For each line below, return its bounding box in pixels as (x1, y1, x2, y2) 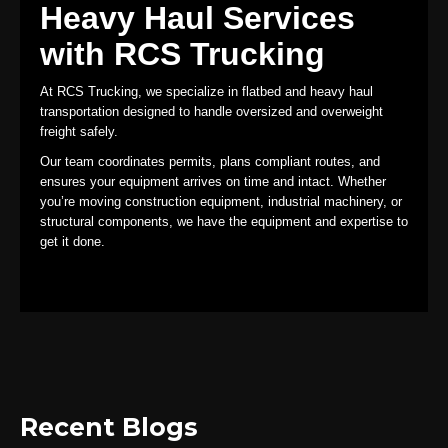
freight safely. (40, 124, 118, 139)
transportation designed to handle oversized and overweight (40, 104, 383, 119)
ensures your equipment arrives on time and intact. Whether (40, 174, 386, 189)
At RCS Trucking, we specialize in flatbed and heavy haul (40, 84, 373, 99)
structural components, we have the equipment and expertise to (40, 214, 408, 229)
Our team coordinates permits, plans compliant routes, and (40, 154, 380, 169)
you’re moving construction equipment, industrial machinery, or (40, 194, 402, 209)
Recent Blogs (20, 412, 198, 442)
